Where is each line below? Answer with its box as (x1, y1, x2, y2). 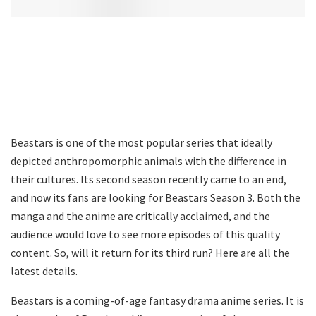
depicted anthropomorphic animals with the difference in (11, 153, 286, 168)
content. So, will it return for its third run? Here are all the (11, 245, 290, 260)
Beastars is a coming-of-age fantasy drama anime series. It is (11, 293, 304, 308)
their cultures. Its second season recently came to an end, (11, 171, 286, 186)
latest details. (11, 263, 80, 278)
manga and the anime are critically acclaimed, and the (11, 208, 270, 223)
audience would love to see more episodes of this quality (11, 226, 280, 241)
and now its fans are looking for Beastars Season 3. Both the (11, 190, 300, 205)
